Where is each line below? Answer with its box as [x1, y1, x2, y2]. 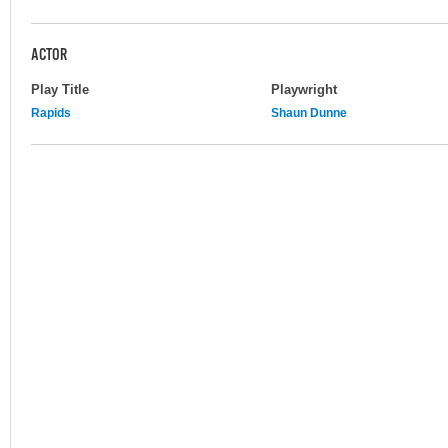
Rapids [31, 105, 71, 120]
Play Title [31, 81, 89, 97]
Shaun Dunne [271, 105, 347, 120]
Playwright [271, 81, 337, 97]
